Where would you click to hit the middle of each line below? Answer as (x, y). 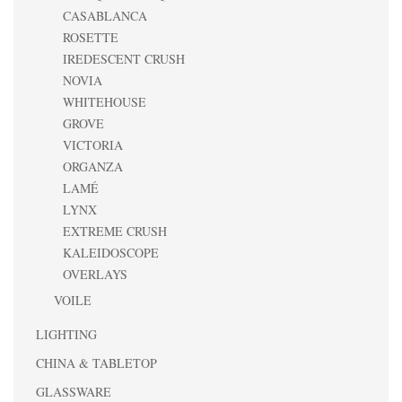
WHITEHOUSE (105, 102)
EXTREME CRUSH (115, 231)
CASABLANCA (105, 16)
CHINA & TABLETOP (96, 363)
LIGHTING (66, 334)
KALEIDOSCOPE (111, 253)
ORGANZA (93, 166)
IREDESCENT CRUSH (124, 59)
